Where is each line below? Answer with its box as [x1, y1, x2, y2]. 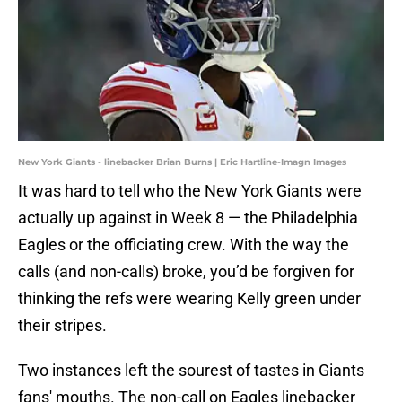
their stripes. [18, 316, 107, 336]
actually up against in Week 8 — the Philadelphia [18, 208, 358, 228]
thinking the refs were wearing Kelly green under [18, 289, 361, 309]
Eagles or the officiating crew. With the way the [18, 235, 349, 255]
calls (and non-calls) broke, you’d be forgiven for [18, 262, 354, 282]
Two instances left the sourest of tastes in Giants [18, 361, 364, 380]
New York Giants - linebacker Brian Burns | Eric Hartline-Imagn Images [18, 156, 346, 169]
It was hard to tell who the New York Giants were [18, 181, 362, 201]
